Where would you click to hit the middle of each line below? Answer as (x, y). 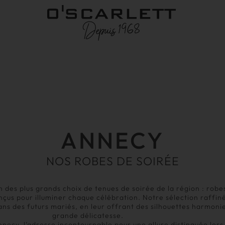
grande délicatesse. (88, 216)
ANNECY (113, 140)
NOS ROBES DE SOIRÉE (113, 161)
